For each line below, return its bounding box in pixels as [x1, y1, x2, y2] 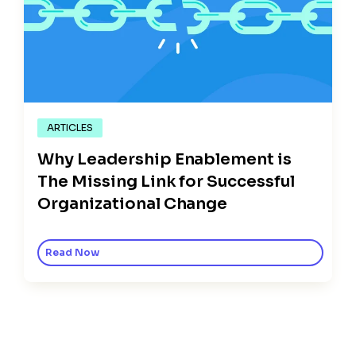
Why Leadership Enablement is [37, 149, 292, 169]
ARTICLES [47, 121, 93, 134]
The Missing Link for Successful [37, 171, 296, 192]
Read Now [45, 246, 99, 259]
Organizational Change [37, 193, 228, 214]
